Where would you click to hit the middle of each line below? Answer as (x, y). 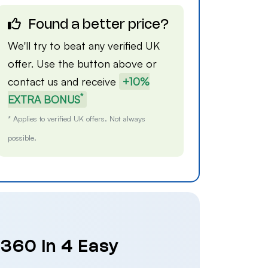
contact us (33, 81)
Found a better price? (98, 25)
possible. (22, 138)
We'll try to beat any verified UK (84, 45)
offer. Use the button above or (83, 63)
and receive (89, 81)
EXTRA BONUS (44, 99)
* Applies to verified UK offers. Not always (77, 118)
